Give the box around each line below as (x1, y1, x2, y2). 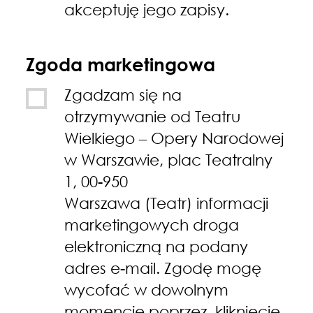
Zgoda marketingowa (26, 53, 216, 75)
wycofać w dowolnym (64, 279, 229, 299)
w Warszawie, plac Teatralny (64, 150, 273, 169)
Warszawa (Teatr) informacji (64, 193, 269, 212)
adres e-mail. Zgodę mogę (64, 258, 262, 277)
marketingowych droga (64, 214, 240, 234)
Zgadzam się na (64, 85, 182, 104)
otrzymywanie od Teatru (64, 106, 241, 126)
